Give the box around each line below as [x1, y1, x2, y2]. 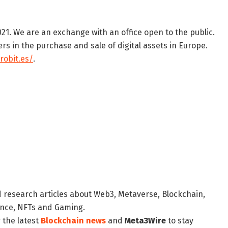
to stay [166, 216, 193, 226]
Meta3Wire [125, 216, 166, 226]
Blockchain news [41, 216, 106, 226]
